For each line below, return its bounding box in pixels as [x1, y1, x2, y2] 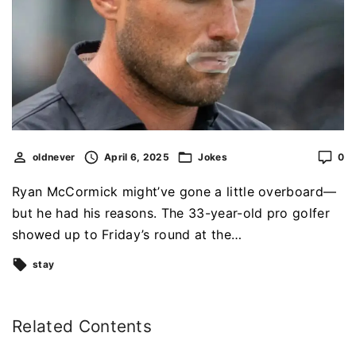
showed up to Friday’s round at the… [12, 226, 242, 243]
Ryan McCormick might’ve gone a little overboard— [12, 184, 337, 200]
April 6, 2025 [103, 151, 170, 164]
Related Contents [12, 316, 153, 337]
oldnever [33, 151, 75, 164]
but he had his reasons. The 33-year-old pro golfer [12, 205, 331, 222]
